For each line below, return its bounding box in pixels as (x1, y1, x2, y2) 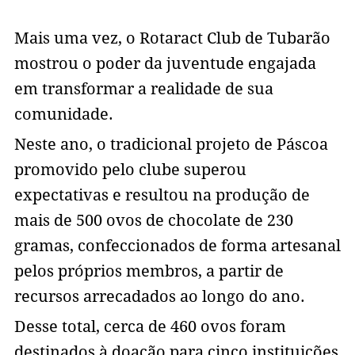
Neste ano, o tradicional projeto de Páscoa (13, 135, 328, 155)
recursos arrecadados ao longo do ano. (13, 287, 305, 307)
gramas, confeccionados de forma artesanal (13, 236, 341, 256)
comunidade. (13, 105, 117, 124)
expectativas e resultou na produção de (13, 185, 310, 205)
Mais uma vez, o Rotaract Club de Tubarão (13, 29, 330, 48)
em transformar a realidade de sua (13, 79, 273, 99)
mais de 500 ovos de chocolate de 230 (13, 211, 293, 231)
